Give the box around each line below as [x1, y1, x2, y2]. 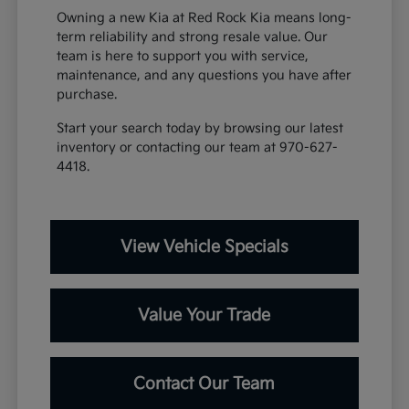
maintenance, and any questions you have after [57, 68, 352, 84]
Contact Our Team [133, 374, 276, 394]
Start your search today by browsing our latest [57, 121, 344, 137]
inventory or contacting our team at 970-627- [57, 140, 339, 156]
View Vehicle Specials [120, 237, 288, 257]
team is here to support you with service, [57, 48, 309, 65]
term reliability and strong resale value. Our [57, 29, 329, 46]
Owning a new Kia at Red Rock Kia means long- [57, 10, 352, 26]
